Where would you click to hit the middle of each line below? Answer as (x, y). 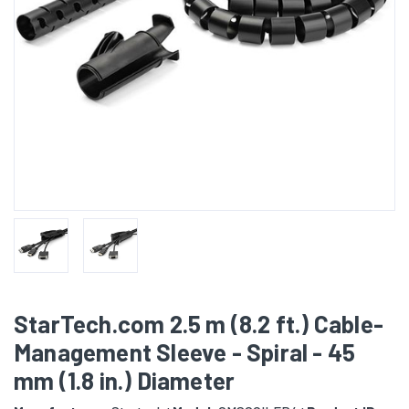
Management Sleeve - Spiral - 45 (185, 352)
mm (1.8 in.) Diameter (125, 381)
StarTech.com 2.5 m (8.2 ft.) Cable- (199, 324)
